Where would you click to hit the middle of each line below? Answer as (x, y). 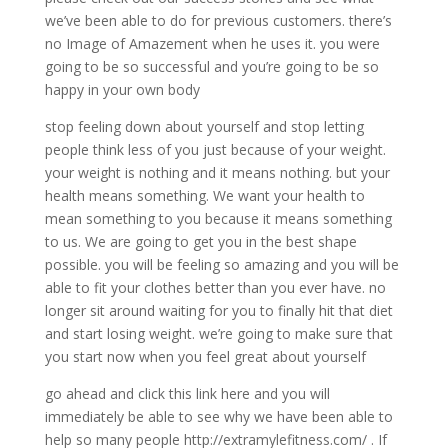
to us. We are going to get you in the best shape (200, 242)
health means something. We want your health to (204, 196)
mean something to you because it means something (218, 219)
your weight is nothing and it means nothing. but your (217, 173)
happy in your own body (122, 90)
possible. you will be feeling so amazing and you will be (221, 265)
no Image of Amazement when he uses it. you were (212, 44)
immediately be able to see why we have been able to (218, 417)
